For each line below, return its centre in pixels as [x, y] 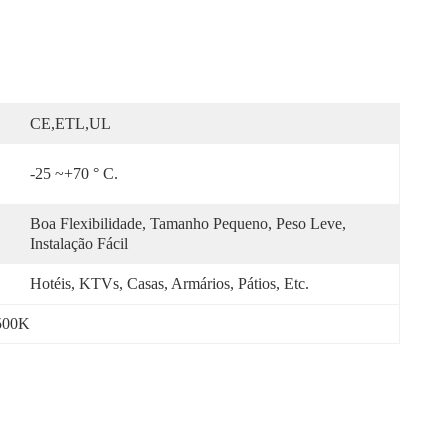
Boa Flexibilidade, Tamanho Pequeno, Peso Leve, [188, 223]
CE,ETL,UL [70, 123]
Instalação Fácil [79, 243]
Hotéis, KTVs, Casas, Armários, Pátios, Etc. [169, 283]
